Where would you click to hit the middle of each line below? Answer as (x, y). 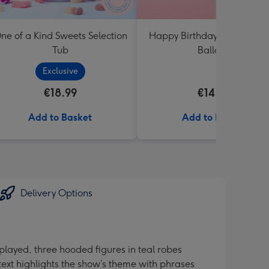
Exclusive (60, 71)
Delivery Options (56, 193)
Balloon (214, 50)
